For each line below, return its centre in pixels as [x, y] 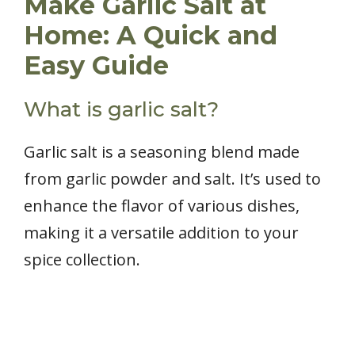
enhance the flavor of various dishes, [162, 206]
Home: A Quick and [151, 36]
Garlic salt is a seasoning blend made [162, 152]
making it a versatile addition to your [161, 233]
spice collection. [82, 260]
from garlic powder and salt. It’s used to [172, 179]
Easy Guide [96, 66]
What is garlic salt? [121, 110]
